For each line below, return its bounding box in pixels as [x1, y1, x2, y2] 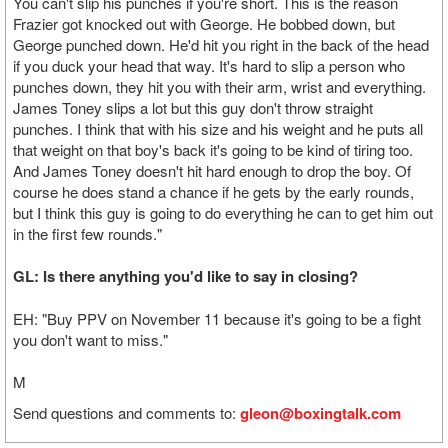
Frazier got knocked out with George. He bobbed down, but [13, 13, 395, 34]
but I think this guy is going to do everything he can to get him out [13, 202, 433, 223]
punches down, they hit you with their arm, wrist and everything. [13, 76, 426, 97]
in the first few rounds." [13, 223, 162, 244]
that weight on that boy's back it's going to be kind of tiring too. [13, 139, 413, 160]
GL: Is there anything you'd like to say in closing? [13, 265, 358, 287]
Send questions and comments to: [13, 402, 240, 423]
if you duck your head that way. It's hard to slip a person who [13, 55, 405, 76]
